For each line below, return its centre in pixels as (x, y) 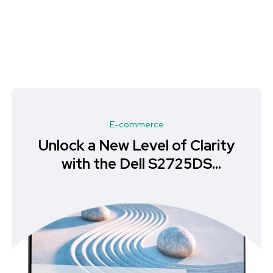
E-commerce (136, 124)
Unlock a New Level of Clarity (136, 145)
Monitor (136, 182)
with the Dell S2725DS (136, 164)
